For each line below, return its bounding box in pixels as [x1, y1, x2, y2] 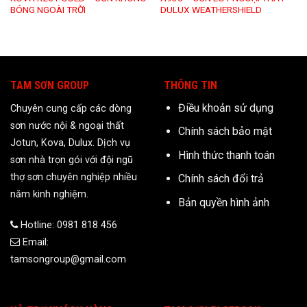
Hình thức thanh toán [177, 148, 275, 162]
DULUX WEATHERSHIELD [160, 3, 262, 15]
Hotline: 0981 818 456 [18, 219, 117, 232]
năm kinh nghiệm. [10, 188, 88, 200]
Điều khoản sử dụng [177, 101, 273, 114]
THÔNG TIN [164, 78, 217, 92]
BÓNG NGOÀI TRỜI [10, 3, 86, 15]
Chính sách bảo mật [177, 125, 272, 138]
